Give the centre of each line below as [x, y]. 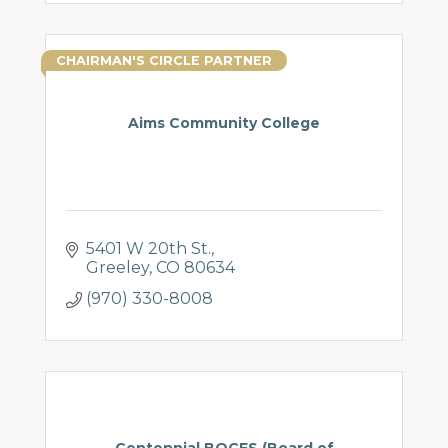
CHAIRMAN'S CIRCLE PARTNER [164, 60]
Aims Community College [224, 123]
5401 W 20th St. [148, 248]
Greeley [117, 267]
